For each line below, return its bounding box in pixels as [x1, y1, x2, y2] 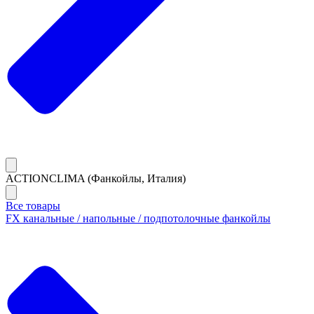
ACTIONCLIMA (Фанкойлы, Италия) [6, 172, 186, 184]
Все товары [6, 199, 60, 212]
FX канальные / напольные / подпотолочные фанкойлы [6, 212, 271, 224]
